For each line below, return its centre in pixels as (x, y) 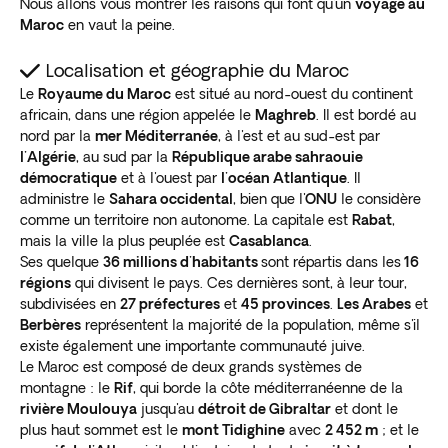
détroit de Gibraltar (264, 408)
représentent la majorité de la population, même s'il (250, 324)
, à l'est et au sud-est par (299, 135)
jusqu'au (167, 408)
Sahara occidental (171, 198)
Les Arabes (374, 303)
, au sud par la (124, 156)
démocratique (68, 177)
